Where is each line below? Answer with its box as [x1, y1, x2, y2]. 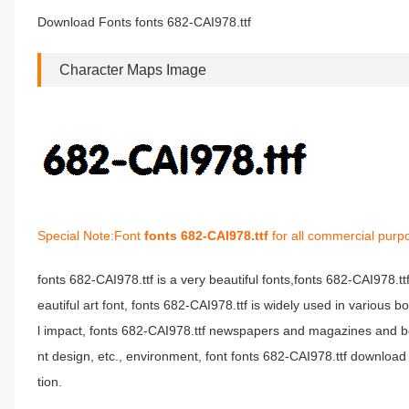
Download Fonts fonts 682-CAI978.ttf [37, 15, 251, 29]
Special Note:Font [37, 228, 144, 243]
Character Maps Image [59, 62, 206, 78]
